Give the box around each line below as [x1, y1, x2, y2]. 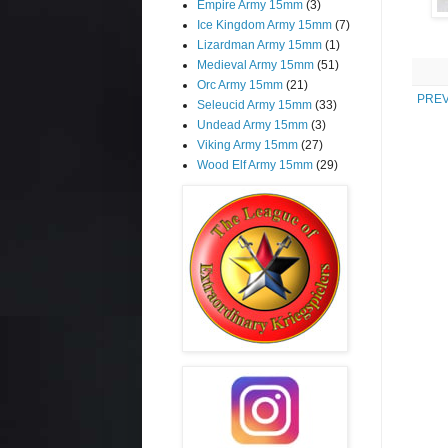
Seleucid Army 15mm [197, 97, 312, 112]
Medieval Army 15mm [197, 57, 314, 72]
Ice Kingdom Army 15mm [197, 17, 332, 32]
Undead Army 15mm [197, 117, 308, 132]
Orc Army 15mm [197, 77, 283, 92]
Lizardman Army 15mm [197, 37, 322, 52]
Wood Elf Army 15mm [197, 157, 313, 172]
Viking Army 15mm [197, 137, 298, 152]
